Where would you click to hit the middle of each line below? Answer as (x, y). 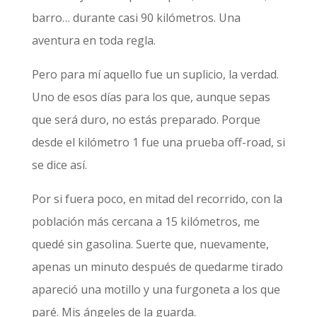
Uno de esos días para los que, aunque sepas (151, 97)
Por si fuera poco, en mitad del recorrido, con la (157, 199)
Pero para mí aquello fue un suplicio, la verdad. (155, 74)
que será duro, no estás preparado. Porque (146, 120)
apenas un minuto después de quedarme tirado (157, 267)
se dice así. (60, 165)
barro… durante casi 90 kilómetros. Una (136, 18)
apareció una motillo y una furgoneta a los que (156, 289)
